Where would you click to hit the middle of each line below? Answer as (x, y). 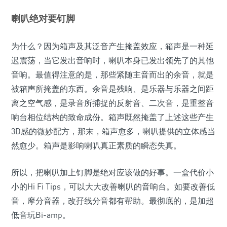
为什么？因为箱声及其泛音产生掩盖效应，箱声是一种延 (112, 46)
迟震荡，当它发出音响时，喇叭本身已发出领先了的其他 (112, 60)
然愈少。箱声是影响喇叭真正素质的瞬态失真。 (96, 145)
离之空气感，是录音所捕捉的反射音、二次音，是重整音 (112, 103)
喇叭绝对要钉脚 (43, 18)
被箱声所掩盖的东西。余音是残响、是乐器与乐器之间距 (112, 89)
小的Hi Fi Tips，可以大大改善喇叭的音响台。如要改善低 (113, 186)
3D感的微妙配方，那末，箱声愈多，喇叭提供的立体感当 (113, 131)
